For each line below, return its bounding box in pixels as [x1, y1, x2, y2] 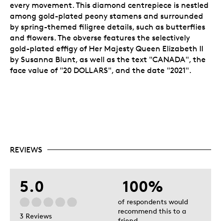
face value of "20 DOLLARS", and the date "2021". [10, 65, 191, 75]
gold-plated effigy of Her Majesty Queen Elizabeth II [10, 43, 203, 53]
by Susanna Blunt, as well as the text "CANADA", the [10, 54, 206, 64]
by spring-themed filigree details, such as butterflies [10, 22, 205, 32]
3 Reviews [20, 211, 52, 220]
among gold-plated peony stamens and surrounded [10, 11, 203, 21]
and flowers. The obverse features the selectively [10, 33, 190, 42]
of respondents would [118, 197, 188, 206]
